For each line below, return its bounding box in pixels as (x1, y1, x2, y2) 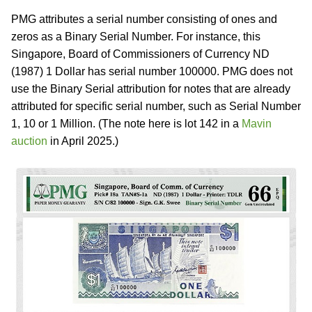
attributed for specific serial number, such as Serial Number (11, 100, 301, 112)
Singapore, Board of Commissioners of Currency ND (11, 48, 270, 60)
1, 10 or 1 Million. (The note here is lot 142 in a (11, 118, 242, 130)
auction (11, 135, 47, 147)
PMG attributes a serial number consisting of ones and (11, 13, 277, 25)
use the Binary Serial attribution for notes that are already (11, 83, 290, 95)
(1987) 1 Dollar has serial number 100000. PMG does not (11, 65, 292, 77)
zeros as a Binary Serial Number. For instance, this (11, 31, 260, 42)
